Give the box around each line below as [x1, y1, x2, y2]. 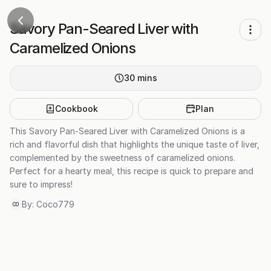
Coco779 [36, 199, 74, 209]
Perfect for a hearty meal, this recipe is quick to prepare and [10, 166, 253, 176]
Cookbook [54, 103, 98, 114]
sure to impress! [10, 179, 73, 189]
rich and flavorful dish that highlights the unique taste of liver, [10, 139, 260, 149]
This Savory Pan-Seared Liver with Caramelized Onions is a [10, 126, 245, 136]
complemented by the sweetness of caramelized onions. [10, 152, 235, 163]
